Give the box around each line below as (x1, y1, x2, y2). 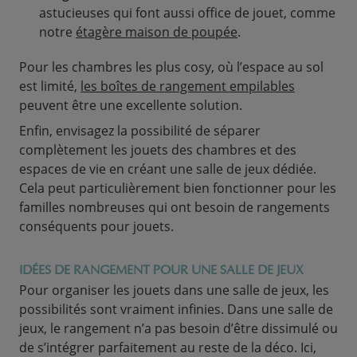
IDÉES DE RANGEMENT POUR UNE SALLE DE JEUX (19, 265, 304, 277)
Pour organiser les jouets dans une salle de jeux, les (19, 281, 329, 299)
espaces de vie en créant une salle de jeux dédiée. (19, 160, 316, 178)
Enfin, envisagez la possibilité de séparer (19, 122, 261, 139)
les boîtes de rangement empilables (80, 77, 295, 95)
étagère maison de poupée (76, 23, 237, 41)
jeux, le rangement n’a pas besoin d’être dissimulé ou (19, 320, 338, 337)
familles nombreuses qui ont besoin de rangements (19, 198, 330, 216)
